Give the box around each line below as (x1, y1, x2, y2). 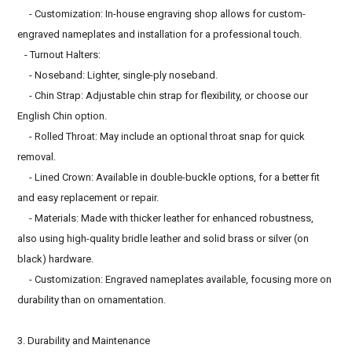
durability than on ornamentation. (17, 293, 167, 306)
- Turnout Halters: (17, 48, 101, 60)
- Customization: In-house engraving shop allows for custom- (17, 7, 306, 20)
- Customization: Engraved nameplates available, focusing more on (17, 273, 332, 285)
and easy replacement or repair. (17, 191, 159, 203)
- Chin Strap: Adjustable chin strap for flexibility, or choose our (17, 89, 309, 101)
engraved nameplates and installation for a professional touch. (17, 27, 302, 40)
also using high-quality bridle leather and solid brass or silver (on (17, 232, 310, 244)
